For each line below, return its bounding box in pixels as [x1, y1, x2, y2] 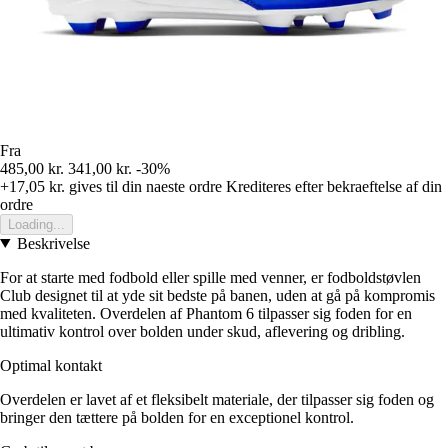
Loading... [8, 216, 65, 232]
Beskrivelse [16, 234, 90, 252]
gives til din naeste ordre [65, 177, 222, 195]
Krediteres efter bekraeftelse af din [226, 177, 442, 195]
